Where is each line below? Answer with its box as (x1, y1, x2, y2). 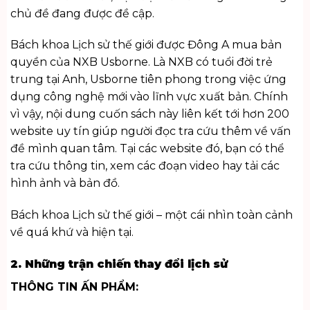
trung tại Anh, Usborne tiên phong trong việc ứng (10, 73, 286, 86)
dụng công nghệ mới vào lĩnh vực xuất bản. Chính (10, 90, 288, 104)
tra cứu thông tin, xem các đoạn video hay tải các (10, 159, 280, 173)
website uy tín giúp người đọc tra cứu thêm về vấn (10, 125, 291, 138)
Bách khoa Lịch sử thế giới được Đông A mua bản (10, 38, 282, 52)
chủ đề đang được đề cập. (10, 6, 154, 20)
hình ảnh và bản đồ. (10, 176, 120, 190)
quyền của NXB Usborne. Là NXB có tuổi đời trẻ (10, 55, 273, 69)
